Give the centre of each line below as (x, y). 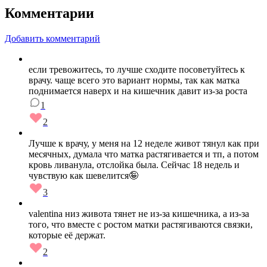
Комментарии (49, 13)
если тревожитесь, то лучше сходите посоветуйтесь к (137, 70)
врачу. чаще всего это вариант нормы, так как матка (134, 80)
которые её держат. (67, 235)
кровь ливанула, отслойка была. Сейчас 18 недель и (134, 165)
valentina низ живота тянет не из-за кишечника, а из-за (139, 214)
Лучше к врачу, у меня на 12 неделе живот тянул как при (144, 144)
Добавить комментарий (52, 39)
